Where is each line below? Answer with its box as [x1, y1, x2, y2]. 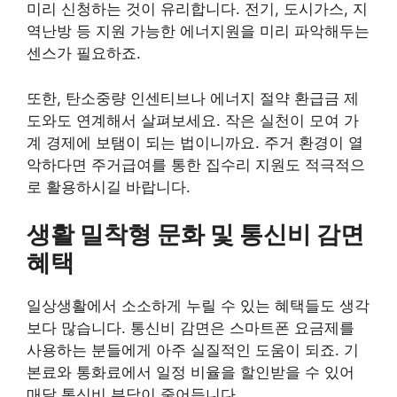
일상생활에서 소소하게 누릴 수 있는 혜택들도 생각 [27, 297, 370, 315]
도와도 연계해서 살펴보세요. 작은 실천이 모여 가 [27, 111, 359, 129]
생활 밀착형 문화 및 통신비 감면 [27, 220, 364, 250]
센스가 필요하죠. [27, 44, 141, 63]
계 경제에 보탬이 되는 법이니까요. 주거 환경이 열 [27, 133, 363, 152]
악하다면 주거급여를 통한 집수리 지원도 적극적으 [27, 155, 365, 174]
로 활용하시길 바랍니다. [27, 177, 191, 196]
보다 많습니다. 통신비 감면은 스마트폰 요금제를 [27, 319, 354, 338]
